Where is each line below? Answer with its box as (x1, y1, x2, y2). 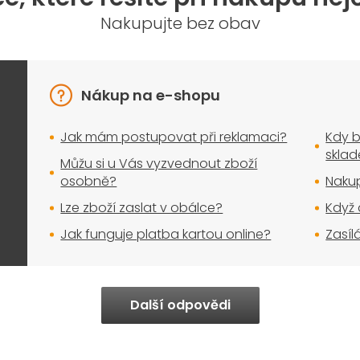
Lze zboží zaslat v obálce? (60, 198, 223, 218)
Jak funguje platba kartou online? (60, 225, 272, 244)
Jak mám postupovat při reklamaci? (60, 128, 288, 147)
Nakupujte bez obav (100, 12, 260, 35)
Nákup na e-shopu (81, 85, 221, 106)
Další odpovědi (129, 296, 231, 315)
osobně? (60, 172, 117, 191)
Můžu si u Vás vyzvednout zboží (60, 154, 258, 174)
